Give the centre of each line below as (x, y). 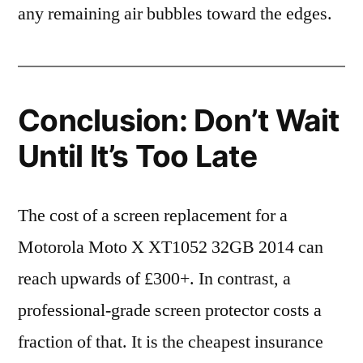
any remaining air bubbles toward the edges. (175, 14)
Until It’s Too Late (137, 156)
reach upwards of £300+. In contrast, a (154, 279)
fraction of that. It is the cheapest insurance (171, 342)
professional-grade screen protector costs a (170, 310)
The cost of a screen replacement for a (153, 216)
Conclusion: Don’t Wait (179, 120)
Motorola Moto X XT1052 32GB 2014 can (171, 247)
